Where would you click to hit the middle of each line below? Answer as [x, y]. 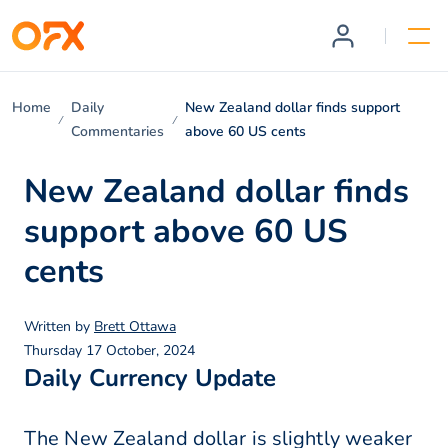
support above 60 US [186, 231]
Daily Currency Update [150, 378]
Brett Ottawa [135, 327]
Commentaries [118, 131]
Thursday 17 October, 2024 [109, 351]
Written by [59, 327]
